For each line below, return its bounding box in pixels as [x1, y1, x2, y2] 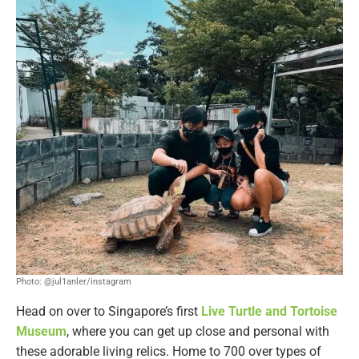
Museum [16, 323, 67, 339]
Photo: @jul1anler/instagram [16, 276, 131, 287]
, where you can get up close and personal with [67, 323, 329, 339]
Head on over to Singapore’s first [16, 303, 201, 319]
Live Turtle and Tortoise [201, 303, 337, 319]
